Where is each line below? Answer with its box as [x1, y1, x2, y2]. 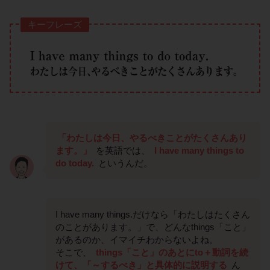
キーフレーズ [28, 19, 82, 30]
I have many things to [154, 145, 244, 155]
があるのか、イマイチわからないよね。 [55, 234, 218, 245]
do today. [55, 157, 94, 168]
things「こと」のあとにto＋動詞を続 [96, 246, 248, 257]
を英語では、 [93, 145, 152, 155]
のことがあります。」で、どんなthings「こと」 [55, 221, 251, 232]
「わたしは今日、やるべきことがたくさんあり [57, 132, 247, 143]
